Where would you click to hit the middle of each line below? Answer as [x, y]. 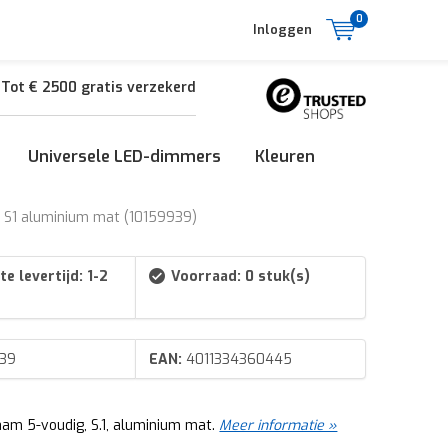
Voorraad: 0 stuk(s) [240, 276]
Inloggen [282, 29]
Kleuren [285, 156]
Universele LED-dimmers [124, 156]
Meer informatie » [278, 425]
